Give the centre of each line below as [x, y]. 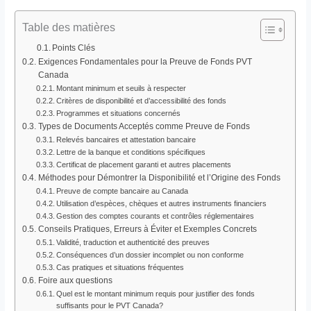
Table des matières [69, 27]
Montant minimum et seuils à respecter [121, 88]
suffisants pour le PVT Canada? [109, 305]
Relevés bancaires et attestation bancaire [126, 139]
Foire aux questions [75, 280]
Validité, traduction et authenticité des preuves [133, 242]
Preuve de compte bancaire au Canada [122, 191]
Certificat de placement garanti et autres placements [143, 164]
